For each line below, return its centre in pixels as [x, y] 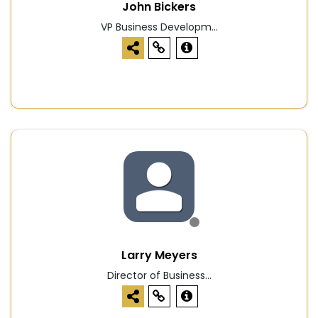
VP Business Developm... [159, 27]
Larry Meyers [159, 256]
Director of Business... [159, 276]
